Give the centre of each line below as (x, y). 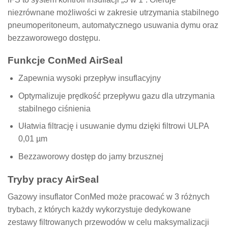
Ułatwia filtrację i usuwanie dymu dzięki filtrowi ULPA (113, 126)
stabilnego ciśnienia (54, 108)
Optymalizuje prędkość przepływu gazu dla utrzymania (116, 96)
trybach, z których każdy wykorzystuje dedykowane (99, 210)
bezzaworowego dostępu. (54, 38)
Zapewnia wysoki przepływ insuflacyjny (89, 78)
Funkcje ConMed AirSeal (65, 61)
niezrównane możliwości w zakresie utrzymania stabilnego (113, 12)
